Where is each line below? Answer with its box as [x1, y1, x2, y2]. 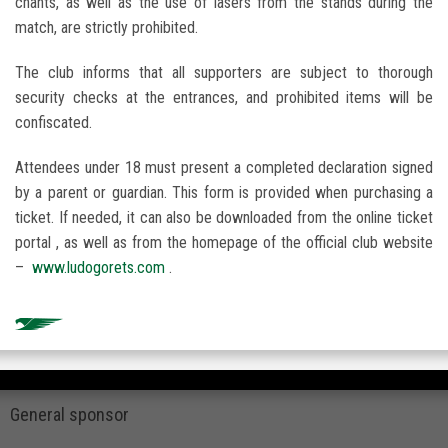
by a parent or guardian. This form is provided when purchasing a [15, 183, 433, 203]
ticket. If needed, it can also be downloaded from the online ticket [15, 208, 433, 228]
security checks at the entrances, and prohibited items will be [15, 88, 433, 108]
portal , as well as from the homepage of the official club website [15, 233, 433, 253]
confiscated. [15, 113, 92, 133]
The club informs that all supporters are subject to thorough [15, 63, 433, 83]
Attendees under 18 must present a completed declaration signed [15, 158, 433, 178]
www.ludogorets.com [32, 258, 165, 278]
